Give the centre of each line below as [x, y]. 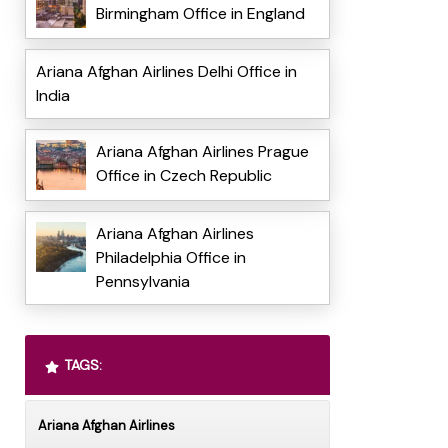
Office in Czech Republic [183, 176]
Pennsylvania [142, 282]
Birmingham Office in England [200, 14]
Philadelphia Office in [170, 258]
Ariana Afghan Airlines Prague [202, 152]
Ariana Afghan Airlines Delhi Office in [166, 72]
